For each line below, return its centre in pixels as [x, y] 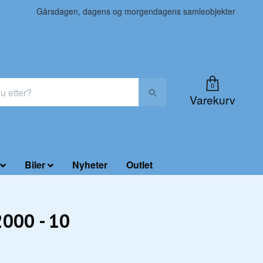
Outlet [139, 165]
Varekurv [213, 99]
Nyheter [90, 165]
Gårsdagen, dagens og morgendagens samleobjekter [136, 11]
